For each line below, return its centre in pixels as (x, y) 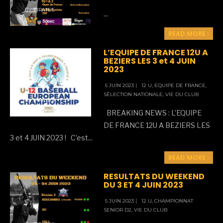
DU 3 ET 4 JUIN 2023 (144, 185)
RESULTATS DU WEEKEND (154, 177)
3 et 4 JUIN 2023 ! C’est (49, 138)
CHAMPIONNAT (174, 201)
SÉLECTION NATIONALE (133, 95)
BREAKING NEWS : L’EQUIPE (153, 113)
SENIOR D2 (118, 210)
